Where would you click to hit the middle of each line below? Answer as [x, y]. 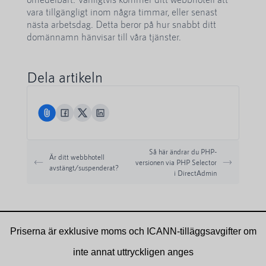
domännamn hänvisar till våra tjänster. [104, 37]
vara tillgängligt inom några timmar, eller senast [122, 12]
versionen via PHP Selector [176, 162]
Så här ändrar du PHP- [183, 152]
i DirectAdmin [195, 173]
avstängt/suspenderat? [84, 168]
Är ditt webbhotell [77, 157]
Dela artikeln [65, 77]
